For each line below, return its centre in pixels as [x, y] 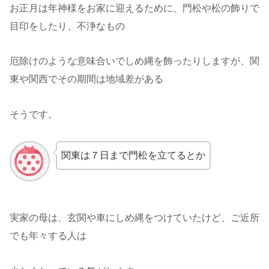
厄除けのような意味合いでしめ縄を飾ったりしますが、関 [134, 61]
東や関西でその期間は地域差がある [86, 79]
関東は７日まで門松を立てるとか [133, 156]
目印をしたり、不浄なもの [67, 26]
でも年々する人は [48, 236]
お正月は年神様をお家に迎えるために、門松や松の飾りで [134, 8]
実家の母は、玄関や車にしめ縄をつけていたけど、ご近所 [134, 218]
